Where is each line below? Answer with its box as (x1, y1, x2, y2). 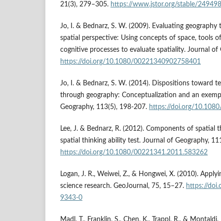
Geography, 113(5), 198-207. (60, 103, 149, 110)
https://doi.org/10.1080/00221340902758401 (60, 58, 201, 65)
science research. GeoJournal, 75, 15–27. (60, 182, 186, 189)
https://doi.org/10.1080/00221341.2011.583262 (60, 148, 208, 156)
